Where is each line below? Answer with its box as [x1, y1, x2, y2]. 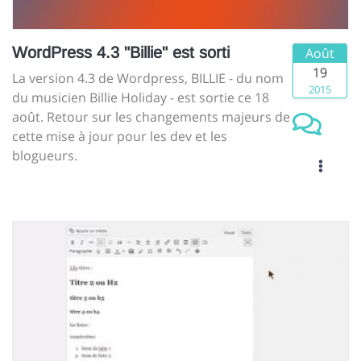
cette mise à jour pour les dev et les [12, 127, 227, 146]
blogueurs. [12, 147, 77, 165]
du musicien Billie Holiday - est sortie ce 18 [12, 89, 269, 107]
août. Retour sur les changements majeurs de [12, 108, 290, 127]
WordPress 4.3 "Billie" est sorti [12, 44, 230, 62]
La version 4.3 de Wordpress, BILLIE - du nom [12, 69, 284, 88]
